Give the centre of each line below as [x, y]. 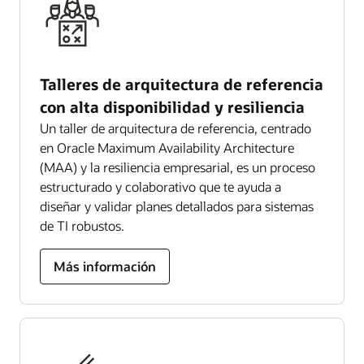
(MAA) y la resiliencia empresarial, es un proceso [178, 167]
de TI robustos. [82, 225]
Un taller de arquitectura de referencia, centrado [175, 128]
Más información [105, 266]
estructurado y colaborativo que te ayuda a [160, 186]
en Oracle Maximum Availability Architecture [167, 147]
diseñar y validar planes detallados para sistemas [177, 206]
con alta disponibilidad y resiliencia [172, 106]
